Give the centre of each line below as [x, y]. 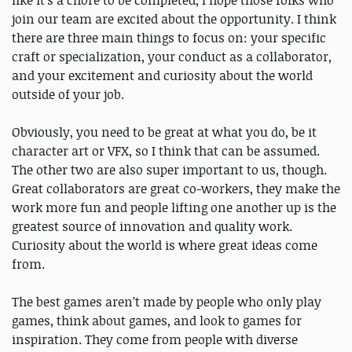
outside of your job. [68, 95]
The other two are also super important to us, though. [169, 170]
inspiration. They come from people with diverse [155, 340]
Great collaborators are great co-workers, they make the [176, 189]
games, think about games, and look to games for [157, 321]
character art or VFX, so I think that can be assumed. [166, 151]
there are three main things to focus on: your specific [169, 38]
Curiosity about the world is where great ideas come [165, 246]
